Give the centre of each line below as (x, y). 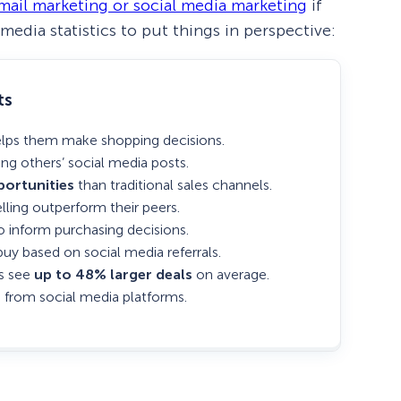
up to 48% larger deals (113, 275)
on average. (231, 275)
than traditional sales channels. (173, 185)
